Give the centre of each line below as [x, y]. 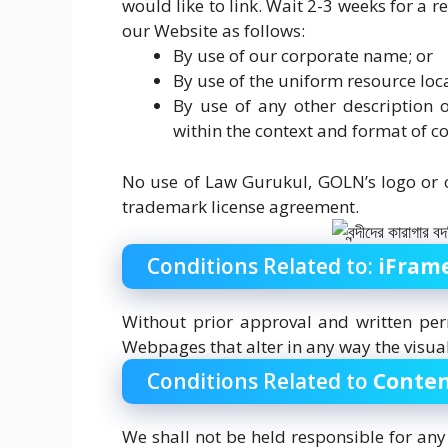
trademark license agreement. [240, 206]
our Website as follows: [213, 30]
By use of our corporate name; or [303, 55]
